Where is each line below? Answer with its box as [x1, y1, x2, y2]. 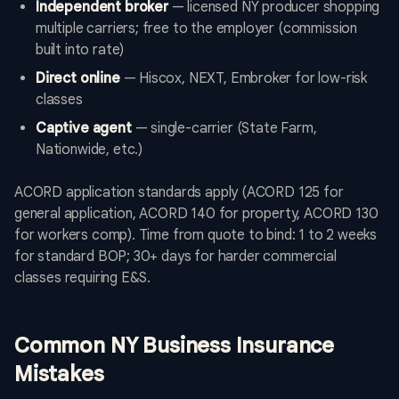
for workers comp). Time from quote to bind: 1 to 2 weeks [14, 226, 378, 245]
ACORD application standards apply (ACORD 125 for [14, 183, 344, 202]
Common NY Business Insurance [14, 332, 335, 360]
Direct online [36, 69, 120, 88]
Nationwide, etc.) [36, 141, 143, 159]
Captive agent [36, 119, 132, 138]
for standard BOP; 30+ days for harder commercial [14, 248, 337, 266]
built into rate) [36, 41, 125, 60]
